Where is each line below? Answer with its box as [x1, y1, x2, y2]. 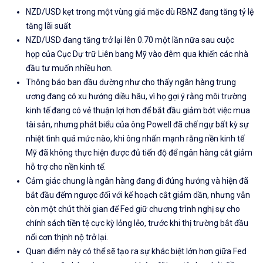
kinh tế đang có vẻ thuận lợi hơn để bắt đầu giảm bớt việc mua [26, 106, 250, 116]
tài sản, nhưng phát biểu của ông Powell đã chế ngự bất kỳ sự [26, 120, 249, 130]
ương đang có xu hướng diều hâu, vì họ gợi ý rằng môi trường [26, 92, 247, 102]
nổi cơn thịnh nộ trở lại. [26, 232, 108, 242]
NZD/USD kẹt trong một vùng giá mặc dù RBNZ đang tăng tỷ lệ [26, 7, 254, 17]
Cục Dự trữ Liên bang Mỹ [57, 49, 149, 59]
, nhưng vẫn [207, 190, 250, 200]
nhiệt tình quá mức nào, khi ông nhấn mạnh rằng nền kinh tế [26, 134, 244, 144]
